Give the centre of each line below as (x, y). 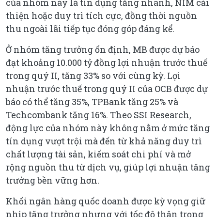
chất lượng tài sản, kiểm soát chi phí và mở (98, 154)
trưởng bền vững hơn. (53, 180)
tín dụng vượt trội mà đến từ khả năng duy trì (104, 141)
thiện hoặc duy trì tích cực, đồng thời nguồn (101, 15)
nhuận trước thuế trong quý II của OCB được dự (107, 88)
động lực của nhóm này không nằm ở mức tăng (108, 128)
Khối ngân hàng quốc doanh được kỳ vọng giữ (106, 201)
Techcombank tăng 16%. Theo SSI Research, (99, 115)
